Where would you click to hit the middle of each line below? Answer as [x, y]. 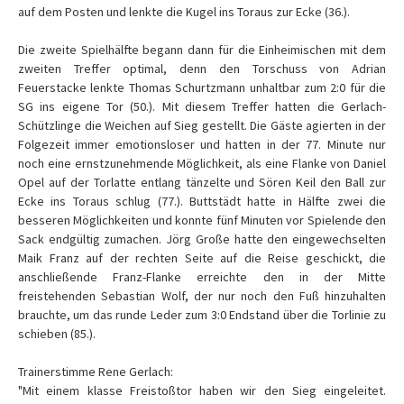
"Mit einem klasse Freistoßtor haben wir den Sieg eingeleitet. [202, 390]
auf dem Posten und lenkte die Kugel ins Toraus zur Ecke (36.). [184, 12]
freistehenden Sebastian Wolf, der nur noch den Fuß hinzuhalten [202, 296]
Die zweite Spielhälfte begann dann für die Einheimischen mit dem [202, 50]
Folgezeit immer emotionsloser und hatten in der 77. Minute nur [202, 144]
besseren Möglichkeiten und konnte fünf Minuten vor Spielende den [202, 220]
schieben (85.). [57, 334]
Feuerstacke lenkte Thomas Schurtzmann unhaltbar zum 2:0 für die [202, 87]
